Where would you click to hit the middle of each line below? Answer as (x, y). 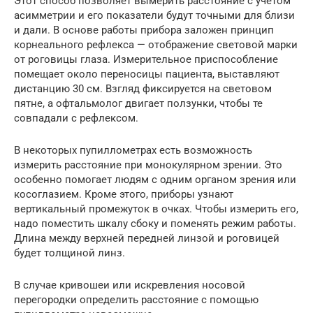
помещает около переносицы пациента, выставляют (147, 74)
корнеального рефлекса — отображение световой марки (156, 44)
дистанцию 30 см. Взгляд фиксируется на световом (143, 88)
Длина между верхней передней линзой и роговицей (147, 238)
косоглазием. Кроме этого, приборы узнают (124, 194)
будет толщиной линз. (70, 253)
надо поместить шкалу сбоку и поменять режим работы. (155, 223)
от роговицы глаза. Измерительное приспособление (146, 59)
